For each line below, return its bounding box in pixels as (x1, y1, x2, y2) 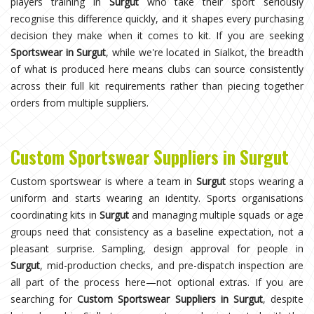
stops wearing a (225, 174, 304, 188)
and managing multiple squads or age (129, 207, 303, 221)
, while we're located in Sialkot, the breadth (106, 45, 304, 59)
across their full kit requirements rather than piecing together (11, 78, 303, 93)
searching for (11, 292, 78, 306)
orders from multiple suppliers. (11, 95, 149, 109)
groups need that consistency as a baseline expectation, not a (11, 224, 303, 238)
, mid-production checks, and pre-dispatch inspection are (40, 258, 303, 272)
